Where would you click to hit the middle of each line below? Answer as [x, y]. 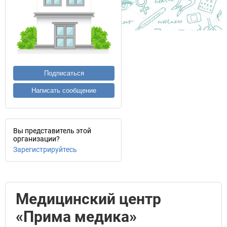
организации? [36, 139]
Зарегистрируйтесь [45, 149]
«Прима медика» [76, 217]
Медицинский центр [88, 199]
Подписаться [64, 73]
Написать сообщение [64, 90]
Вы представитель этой [52, 131]
